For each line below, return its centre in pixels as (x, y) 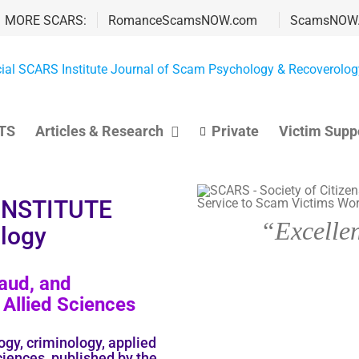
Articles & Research (99, 131)
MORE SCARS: (45, 20)
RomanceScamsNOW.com (182, 20)
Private (235, 131)
